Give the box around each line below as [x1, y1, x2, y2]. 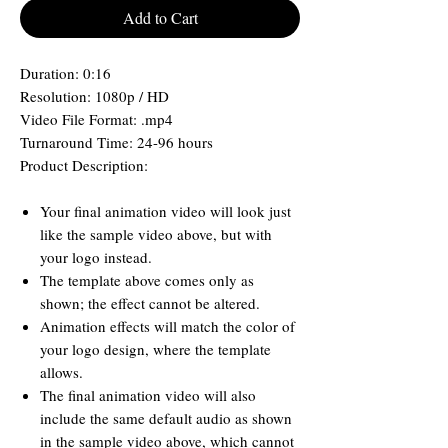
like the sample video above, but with [40, 224, 272, 244]
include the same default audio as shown [40, 408, 292, 428]
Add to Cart [122, 7, 198, 28]
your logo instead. [40, 247, 152, 267]
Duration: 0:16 [20, 63, 111, 83]
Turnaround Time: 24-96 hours [20, 132, 213, 152]
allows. [40, 362, 83, 382]
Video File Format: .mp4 [20, 109, 173, 129]
